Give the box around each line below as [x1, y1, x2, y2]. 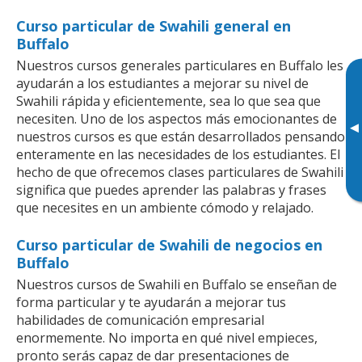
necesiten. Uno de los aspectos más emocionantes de [16, 110, 337, 128]
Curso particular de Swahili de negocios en [16, 235, 322, 255]
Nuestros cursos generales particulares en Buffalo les [16, 57, 343, 75]
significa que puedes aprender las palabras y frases [16, 181, 326, 200]
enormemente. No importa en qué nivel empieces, [16, 329, 318, 347]
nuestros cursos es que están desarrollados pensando [16, 128, 345, 146]
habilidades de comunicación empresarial [16, 311, 264, 330]
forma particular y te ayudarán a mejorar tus [16, 293, 286, 312]
